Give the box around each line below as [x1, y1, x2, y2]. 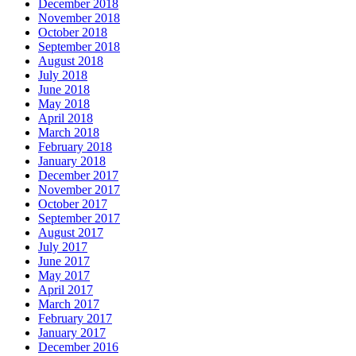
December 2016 [38, 339, 118, 354]
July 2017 [38, 239, 87, 253]
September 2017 [38, 211, 120, 225]
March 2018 [38, 125, 99, 139]
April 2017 [38, 282, 93, 296]
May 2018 [38, 96, 90, 110]
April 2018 [38, 110, 93, 125]
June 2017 [38, 253, 90, 268]
